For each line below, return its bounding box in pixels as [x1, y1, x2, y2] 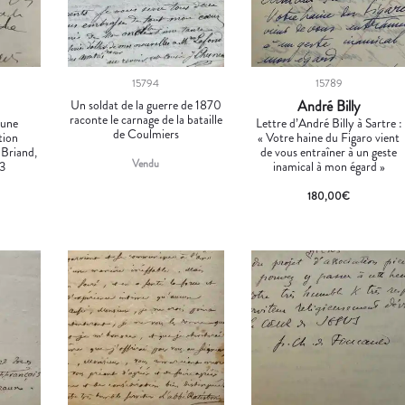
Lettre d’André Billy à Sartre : [255, 114, 402, 133]
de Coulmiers [112, 125, 179, 144]
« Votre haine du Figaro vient [258, 128, 400, 147]
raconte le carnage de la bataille [69, 110, 222, 129]
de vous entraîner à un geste [260, 143, 398, 162]
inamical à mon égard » [272, 157, 385, 176]
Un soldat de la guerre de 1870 [70, 96, 221, 115]
